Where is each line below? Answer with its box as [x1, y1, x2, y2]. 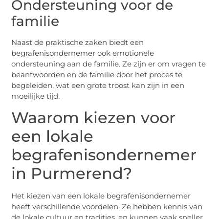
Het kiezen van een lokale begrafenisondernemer [11, 191, 191, 201]
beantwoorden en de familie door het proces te [11, 69, 183, 79]
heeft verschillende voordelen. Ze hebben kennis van [11, 202, 203, 212]
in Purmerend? [11, 164, 132, 183]
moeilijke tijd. [11, 91, 60, 101]
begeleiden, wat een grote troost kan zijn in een [11, 80, 185, 90]
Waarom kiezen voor [11, 108, 176, 128]
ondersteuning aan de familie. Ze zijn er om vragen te [11, 59, 206, 68]
